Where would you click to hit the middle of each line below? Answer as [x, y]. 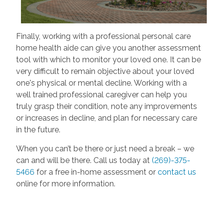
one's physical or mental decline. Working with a [101, 83]
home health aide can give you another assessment [108, 48]
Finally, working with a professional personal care [103, 36]
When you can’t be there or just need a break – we [105, 149]
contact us [177, 172]
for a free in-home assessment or [96, 172]
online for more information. [65, 184]
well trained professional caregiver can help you [101, 95]
